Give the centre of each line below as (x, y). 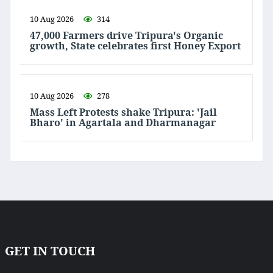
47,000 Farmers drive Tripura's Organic (126, 36)
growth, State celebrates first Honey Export (135, 46)
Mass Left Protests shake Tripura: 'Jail (123, 112)
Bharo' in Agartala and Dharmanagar (123, 123)
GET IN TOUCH (50, 251)
